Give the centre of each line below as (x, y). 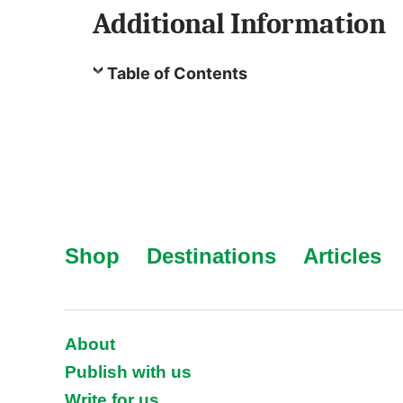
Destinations (211, 255)
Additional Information (239, 23)
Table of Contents (177, 73)
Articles (342, 255)
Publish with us (128, 372)
